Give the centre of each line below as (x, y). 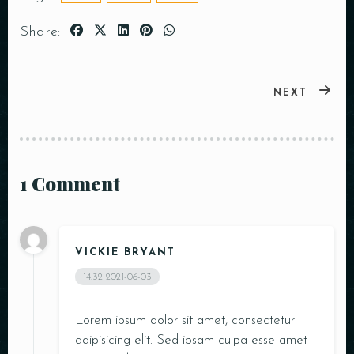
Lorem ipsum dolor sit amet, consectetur (185, 320)
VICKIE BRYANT (125, 252)
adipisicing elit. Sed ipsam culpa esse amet (191, 340)
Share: (40, 32)
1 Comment (70, 183)
